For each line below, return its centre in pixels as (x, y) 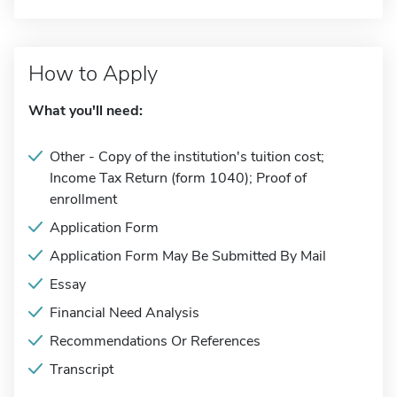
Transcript (82, 370)
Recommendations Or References (155, 341)
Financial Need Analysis (125, 313)
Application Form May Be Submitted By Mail (188, 256)
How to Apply (93, 74)
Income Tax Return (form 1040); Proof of (178, 178)
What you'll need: (86, 111)
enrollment (83, 199)
